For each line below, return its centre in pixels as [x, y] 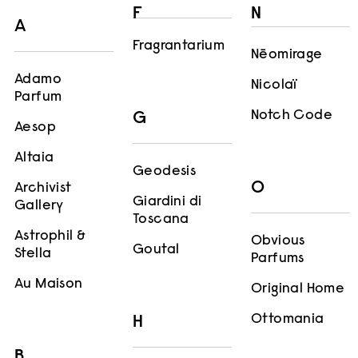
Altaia [34, 159]
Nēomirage [287, 56]
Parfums [278, 259]
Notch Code [292, 116]
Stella [33, 255]
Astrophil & [50, 237]
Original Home [298, 290]
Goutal [156, 250]
